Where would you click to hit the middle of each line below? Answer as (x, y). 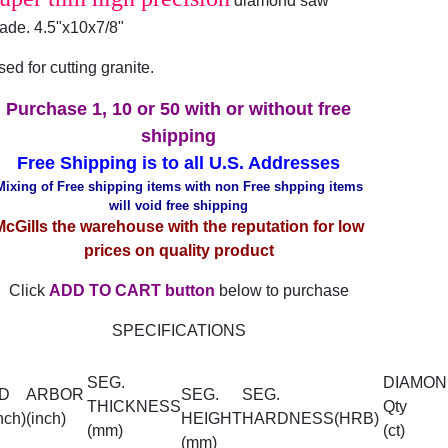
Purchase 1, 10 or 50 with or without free (179, 109)
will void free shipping (179, 205)
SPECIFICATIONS (178, 330)
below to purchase (281, 290)
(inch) (45, 418)
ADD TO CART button (131, 290)
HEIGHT (211, 418)
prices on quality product (178, 250)
